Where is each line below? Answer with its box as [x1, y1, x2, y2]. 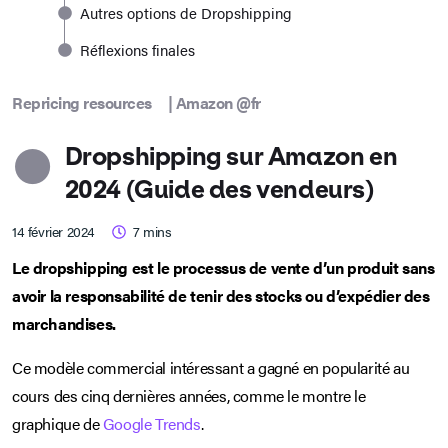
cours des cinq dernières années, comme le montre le [12, 384, 366, 408]
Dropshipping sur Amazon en [64, 142, 398, 172]
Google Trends [102, 412, 201, 436]
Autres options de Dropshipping [80, 2, 292, 24]
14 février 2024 [12, 221, 95, 242]
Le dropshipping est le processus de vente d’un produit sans [12, 256, 435, 280]
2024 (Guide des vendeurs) [64, 175, 374, 205]
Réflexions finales [80, 39, 195, 61]
